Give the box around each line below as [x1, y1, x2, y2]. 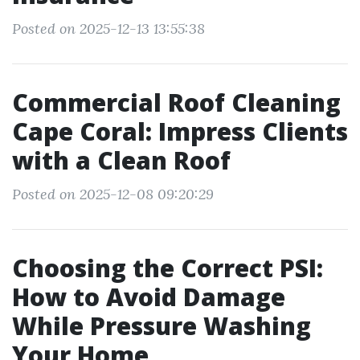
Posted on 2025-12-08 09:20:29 [12, 185, 214, 203]
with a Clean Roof [12, 144, 231, 177]
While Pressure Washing [12, 309, 311, 342]
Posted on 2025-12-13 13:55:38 [12, 19, 205, 38]
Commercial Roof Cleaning [12, 86, 341, 119]
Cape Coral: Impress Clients [12, 115, 348, 148]
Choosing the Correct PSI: [12, 252, 323, 284]
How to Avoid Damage [12, 280, 285, 313]
